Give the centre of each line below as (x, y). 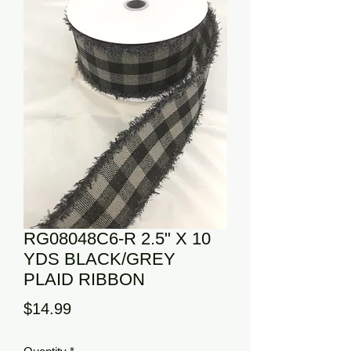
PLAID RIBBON (84, 279)
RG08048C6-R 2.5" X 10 (117, 239)
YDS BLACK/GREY (100, 259)
